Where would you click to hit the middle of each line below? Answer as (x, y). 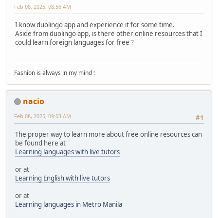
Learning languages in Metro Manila (69, 204)
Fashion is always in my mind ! (54, 73)
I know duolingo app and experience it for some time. (95, 25)
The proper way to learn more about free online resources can (109, 134)
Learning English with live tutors (63, 178)
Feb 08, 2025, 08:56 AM (43, 6)
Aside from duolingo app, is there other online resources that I (109, 33)
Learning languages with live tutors (67, 152)
